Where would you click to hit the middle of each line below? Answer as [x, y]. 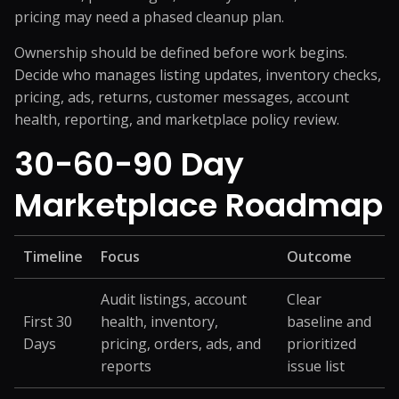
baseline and [329, 322]
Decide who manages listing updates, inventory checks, [198, 75]
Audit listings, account [174, 299]
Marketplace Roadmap [199, 205]
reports [126, 366]
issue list [316, 366]
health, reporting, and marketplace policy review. [177, 119]
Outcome [319, 256]
